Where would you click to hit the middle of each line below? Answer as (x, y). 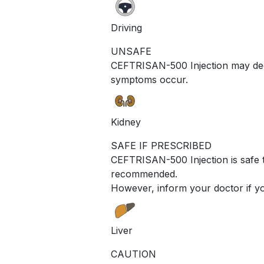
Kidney (126, 122)
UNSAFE (131, 51)
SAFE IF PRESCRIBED (161, 145)
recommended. (144, 174)
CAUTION (133, 254)
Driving (126, 27)
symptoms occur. (149, 79)
